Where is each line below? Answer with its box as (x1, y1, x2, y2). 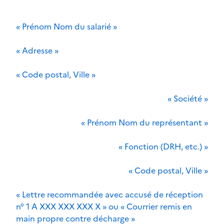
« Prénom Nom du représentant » (81, 116, 208, 128)
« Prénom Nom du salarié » (16, 20, 117, 32)
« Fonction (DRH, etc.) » (118, 140, 208, 152)
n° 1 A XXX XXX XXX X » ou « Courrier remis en (16, 200, 192, 212)
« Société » (167, 92, 208, 104)
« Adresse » (16, 44, 58, 56)
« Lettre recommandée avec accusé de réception (16, 188, 203, 200)
